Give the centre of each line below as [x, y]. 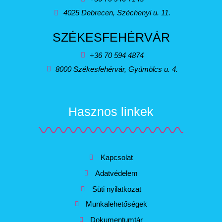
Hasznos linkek [111, 111]
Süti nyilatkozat [116, 189]
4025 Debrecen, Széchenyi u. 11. [117, 13]
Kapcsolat [116, 157]
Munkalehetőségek [117, 204]
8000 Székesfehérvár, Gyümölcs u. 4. [117, 69]
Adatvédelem [117, 173]
